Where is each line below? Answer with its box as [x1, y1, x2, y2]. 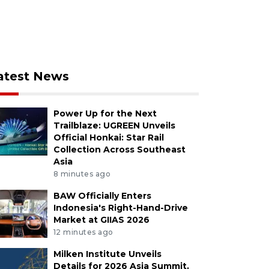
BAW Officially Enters [53, 190, 151, 202]
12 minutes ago [53, 227, 113, 237]
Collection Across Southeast [53, 144, 186, 156]
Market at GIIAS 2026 [53, 214, 150, 226]
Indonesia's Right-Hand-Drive [53, 202, 188, 214]
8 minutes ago [53, 169, 111, 179]
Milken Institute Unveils [53, 248, 162, 259]
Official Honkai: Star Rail [53, 132, 164, 144]
